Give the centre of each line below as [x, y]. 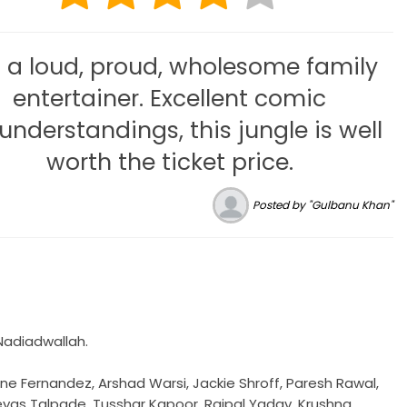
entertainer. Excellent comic [170, 98]
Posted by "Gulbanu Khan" [323, 205]
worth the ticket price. [169, 162]
